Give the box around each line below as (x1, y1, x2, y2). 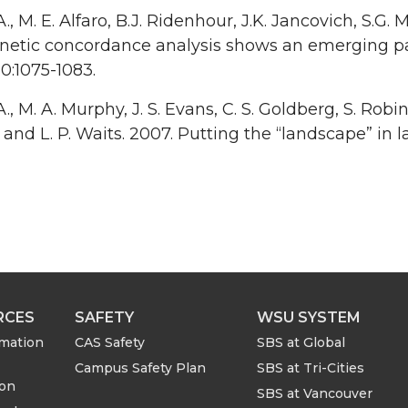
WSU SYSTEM (257, 309, 361, 326)
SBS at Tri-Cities (257, 360, 364, 377)
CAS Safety (75, 334, 145, 351)
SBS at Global (257, 334, 345, 351)
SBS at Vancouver (257, 385, 372, 403)
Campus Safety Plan (75, 360, 206, 377)
